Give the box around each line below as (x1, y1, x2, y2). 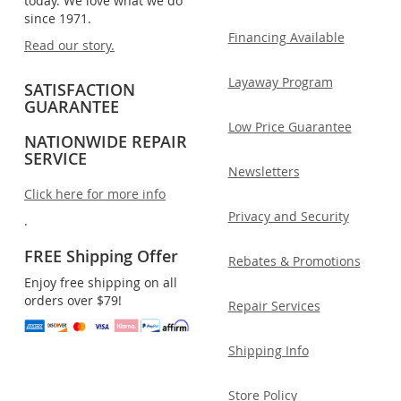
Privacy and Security (227, 207, 349, 225)
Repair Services (227, 296, 320, 314)
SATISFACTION (24, 78, 135, 100)
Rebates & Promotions (227, 252, 361, 269)
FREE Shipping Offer (24, 244, 178, 267)
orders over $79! (24, 291, 122, 309)
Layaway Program (227, 73, 333, 90)
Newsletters (227, 162, 300, 180)
